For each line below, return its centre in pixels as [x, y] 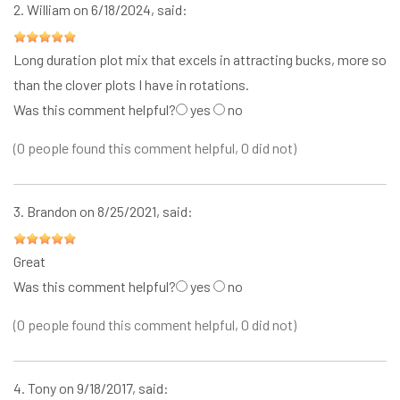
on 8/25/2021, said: [136, 212]
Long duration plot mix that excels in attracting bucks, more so [200, 60]
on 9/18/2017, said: [114, 388]
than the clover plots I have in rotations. [131, 85]
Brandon [52, 212]
